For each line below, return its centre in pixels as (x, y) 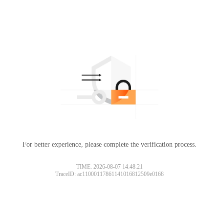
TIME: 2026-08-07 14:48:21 (109, 166)
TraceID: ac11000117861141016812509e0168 (109, 174)
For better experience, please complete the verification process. (109, 144)
